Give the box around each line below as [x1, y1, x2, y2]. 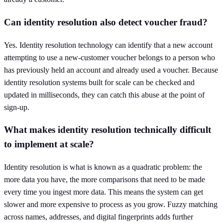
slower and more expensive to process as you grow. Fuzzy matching [4, 200, 218, 209]
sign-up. [4, 103, 29, 111]
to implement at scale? [4, 139, 94, 150]
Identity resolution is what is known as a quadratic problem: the [4, 163, 202, 172]
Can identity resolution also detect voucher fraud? [4, 17, 208, 27]
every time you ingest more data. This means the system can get [4, 188, 203, 197]
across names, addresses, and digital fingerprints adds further [4, 213, 193, 222]
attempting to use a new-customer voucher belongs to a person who [4, 53, 215, 62]
